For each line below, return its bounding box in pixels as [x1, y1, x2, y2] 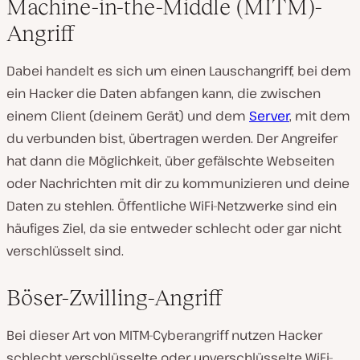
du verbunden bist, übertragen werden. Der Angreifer [6, 129, 337, 147]
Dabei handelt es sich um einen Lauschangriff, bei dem [6, 62, 351, 80]
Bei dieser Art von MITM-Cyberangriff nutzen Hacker [6, 326, 322, 344]
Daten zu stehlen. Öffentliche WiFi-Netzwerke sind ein [6, 197, 337, 215]
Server [249, 107, 289, 125]
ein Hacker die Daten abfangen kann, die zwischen [6, 84, 321, 102]
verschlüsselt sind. [6, 242, 124, 260]
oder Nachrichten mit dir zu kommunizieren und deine [6, 174, 350, 192]
